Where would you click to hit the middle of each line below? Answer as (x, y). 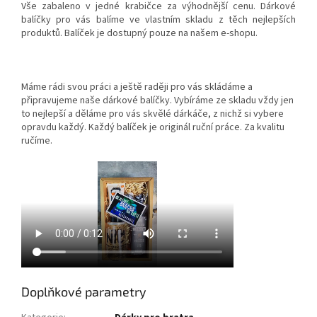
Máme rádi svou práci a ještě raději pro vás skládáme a (137, 87)
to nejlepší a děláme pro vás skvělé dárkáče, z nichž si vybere (152, 114)
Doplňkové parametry (84, 291)
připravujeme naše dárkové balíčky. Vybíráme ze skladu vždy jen (157, 100)
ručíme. (38, 140)
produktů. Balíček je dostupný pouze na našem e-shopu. (139, 33)
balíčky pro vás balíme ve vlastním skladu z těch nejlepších (158, 19)
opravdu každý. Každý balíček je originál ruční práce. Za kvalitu (153, 127)
